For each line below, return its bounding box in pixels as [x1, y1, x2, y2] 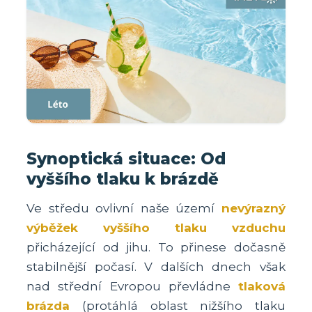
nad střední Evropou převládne [26, 279, 238, 294]
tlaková [237, 279, 286, 294]
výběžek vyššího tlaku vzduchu [26, 221, 286, 235]
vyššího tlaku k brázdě [26, 169, 219, 189]
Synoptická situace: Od [26, 148, 226, 169]
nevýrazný [221, 201, 286, 216]
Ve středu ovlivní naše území [26, 201, 221, 216]
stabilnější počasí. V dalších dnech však [26, 260, 286, 274]
